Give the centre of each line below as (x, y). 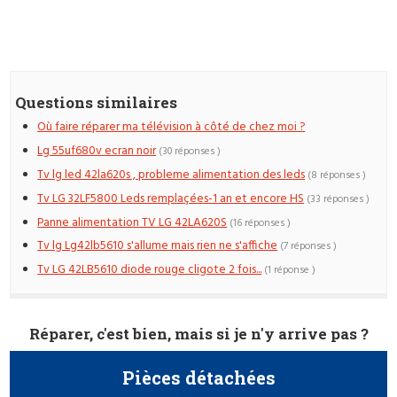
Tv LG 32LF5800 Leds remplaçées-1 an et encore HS (171, 198)
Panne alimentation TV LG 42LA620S (132, 222)
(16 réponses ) (261, 223)
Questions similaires (97, 102)
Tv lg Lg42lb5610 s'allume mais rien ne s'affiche (158, 246)
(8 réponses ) (337, 175)
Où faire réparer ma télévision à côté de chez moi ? (171, 128)
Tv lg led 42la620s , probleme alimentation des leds (171, 175)
